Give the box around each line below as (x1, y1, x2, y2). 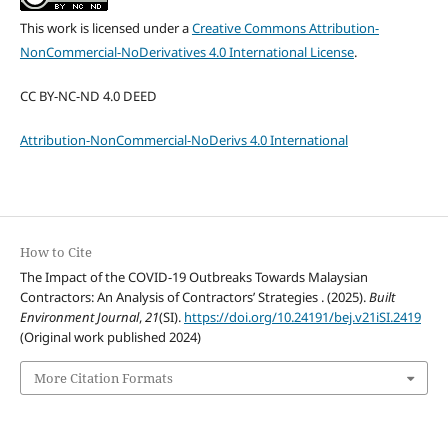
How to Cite (19, 243, 92, 262)
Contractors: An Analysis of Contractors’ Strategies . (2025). (19, 288, 369, 307)
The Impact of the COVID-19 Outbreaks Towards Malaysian (19, 268, 368, 287)
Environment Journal (19, 308, 139, 327)
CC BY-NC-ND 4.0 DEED (19, 87, 157, 106)
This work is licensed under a (19, 19, 192, 38)
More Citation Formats (33, 368, 173, 387)
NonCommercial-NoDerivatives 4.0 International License (19, 43, 354, 62)
